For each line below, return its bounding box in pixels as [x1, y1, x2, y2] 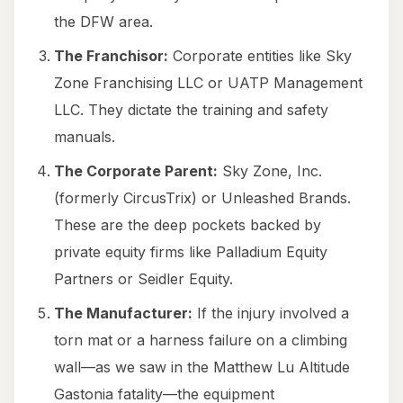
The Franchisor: [54, 47, 168, 66]
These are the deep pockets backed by [54, 216, 321, 235]
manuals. [54, 128, 115, 147]
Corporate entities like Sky [168, 47, 352, 66]
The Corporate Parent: [54, 162, 218, 181]
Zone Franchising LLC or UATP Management [54, 74, 363, 93]
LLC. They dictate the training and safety [54, 101, 328, 120]
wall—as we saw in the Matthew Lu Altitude [54, 358, 350, 377]
